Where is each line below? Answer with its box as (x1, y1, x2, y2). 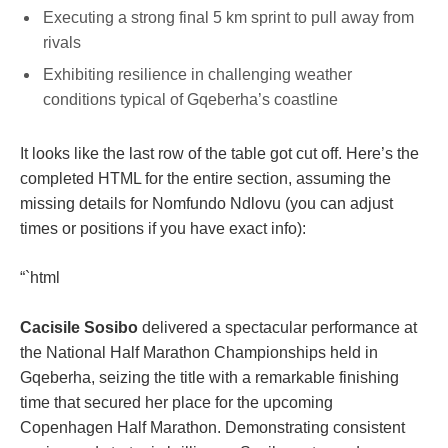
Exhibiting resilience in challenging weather (43, 66, 352, 84)
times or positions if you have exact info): (20, 219, 306, 237)
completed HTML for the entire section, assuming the (20, 169, 391, 187)
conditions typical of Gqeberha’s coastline (43, 91, 338, 109)
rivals (43, 34, 81, 52)
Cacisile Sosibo (20, 318, 138, 336)
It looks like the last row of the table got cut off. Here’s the (20, 144, 419, 162)
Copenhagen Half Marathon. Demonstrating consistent (20, 418, 405, 436)
